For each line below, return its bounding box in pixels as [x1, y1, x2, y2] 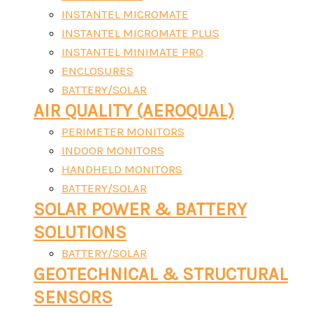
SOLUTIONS [34, 222, 126, 242]
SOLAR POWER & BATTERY [34, 199, 247, 219]
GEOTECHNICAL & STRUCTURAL [34, 264, 288, 284]
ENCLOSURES [61, 64, 133, 78]
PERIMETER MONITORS [61, 124, 184, 138]
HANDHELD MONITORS [61, 162, 182, 176]
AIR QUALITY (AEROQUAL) [34, 101, 234, 121]
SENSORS [34, 287, 112, 307]
